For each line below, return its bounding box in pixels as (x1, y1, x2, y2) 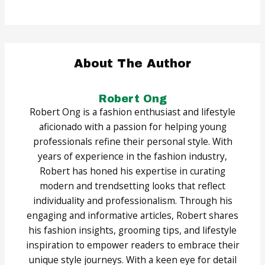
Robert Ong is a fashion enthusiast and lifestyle (30, 105, 235, 119)
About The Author (74, 57, 191, 70)
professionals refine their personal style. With (33, 135, 232, 148)
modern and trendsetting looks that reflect (40, 179, 225, 193)
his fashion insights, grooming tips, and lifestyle (28, 224, 237, 237)
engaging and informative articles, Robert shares (27, 209, 238, 222)
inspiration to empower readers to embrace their (25, 238, 240, 252)
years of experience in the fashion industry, (38, 150, 227, 163)
